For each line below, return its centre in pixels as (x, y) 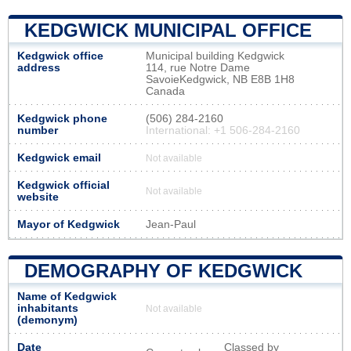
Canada (165, 91)
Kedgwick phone (62, 118)
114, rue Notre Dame (198, 67)
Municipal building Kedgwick (215, 56)
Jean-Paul (171, 224)
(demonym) (47, 320)
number (38, 130)
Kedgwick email (59, 157)
